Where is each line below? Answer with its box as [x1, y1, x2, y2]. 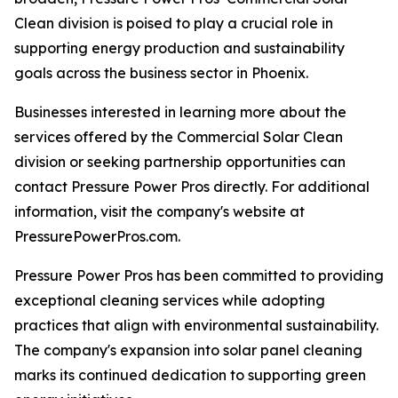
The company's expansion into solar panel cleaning [14, 341, 362, 360]
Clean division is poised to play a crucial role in [14, 14, 333, 33]
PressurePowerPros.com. [14, 227, 180, 246]
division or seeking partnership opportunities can [14, 153, 346, 171]
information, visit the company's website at [14, 203, 305, 221]
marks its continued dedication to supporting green [14, 366, 366, 385]
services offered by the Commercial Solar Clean [14, 128, 343, 147]
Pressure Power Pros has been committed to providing [14, 267, 384, 285]
